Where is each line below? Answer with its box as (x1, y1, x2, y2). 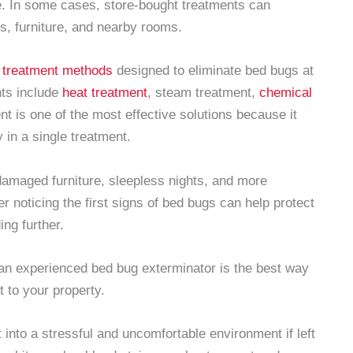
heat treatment (62, 85, 147, 101)
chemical (259, 85, 312, 101)
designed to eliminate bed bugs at (113, 63, 314, 79)
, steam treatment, (147, 85, 259, 101)
